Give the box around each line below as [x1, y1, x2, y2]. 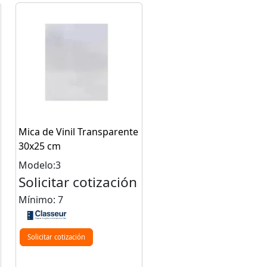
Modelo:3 [18, 159, 61, 172]
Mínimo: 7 [18, 193, 63, 207]
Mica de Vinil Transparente [18, 125, 138, 139]
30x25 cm [18, 139, 61, 153]
